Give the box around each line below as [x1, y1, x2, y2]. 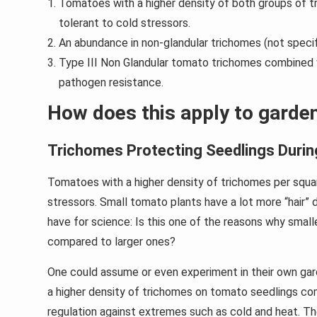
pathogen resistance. [59, 76, 163, 90]
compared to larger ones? [47, 235, 175, 249]
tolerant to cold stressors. [59, 16, 190, 30]
